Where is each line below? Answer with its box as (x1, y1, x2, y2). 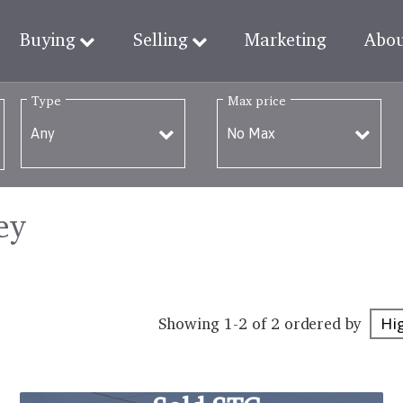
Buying (19, 29, 76, 50)
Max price (227, 93, 287, 108)
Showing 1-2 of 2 (157, 313, 280, 333)
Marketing (245, 29, 327, 50)
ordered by (283, 313, 363, 333)
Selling (132, 29, 188, 50)
